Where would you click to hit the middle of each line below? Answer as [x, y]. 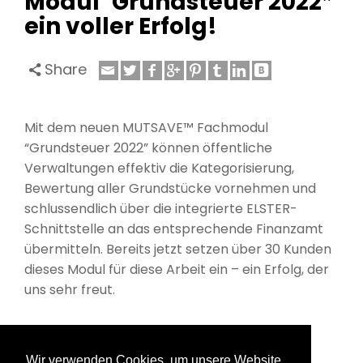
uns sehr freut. [71, 290]
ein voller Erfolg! [121, 26]
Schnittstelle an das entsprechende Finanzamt [174, 229]
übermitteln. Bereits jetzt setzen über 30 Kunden [178, 249]
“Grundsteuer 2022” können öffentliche [148, 148]
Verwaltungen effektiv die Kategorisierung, [159, 168]
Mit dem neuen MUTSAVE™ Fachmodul [146, 128]
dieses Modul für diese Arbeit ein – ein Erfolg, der [177, 269]
